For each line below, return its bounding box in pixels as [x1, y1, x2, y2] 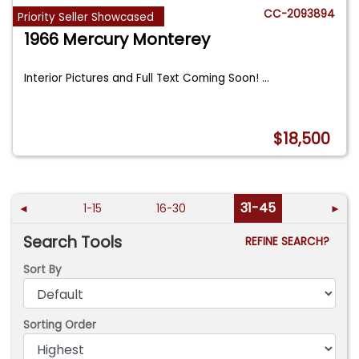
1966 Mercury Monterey [24, 28, 211, 51]
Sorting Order [23, 317, 97, 333]
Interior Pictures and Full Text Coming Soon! [24, 71, 263, 87]
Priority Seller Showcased [18, 9, 155, 25]
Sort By [23, 262, 63, 278]
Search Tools [23, 231, 123, 253]
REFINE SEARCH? [244, 233, 336, 249]
